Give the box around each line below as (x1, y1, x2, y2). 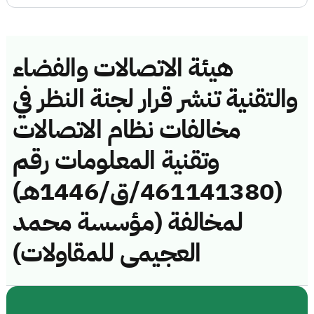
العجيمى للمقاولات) (13, 233, 201, 272)
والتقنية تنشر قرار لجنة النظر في (13, 79, 298, 118)
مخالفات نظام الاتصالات (13, 110, 241, 149)
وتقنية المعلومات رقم (13, 141, 219, 179)
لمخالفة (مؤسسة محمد (13, 203, 243, 241)
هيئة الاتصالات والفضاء (13, 48, 233, 87)
